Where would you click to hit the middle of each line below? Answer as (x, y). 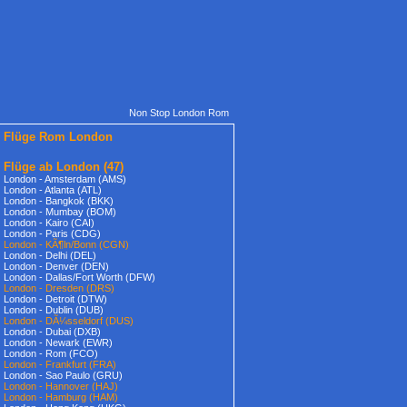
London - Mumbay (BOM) (60, 212)
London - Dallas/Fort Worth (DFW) (79, 277)
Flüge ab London (52, 167)
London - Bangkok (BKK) (59, 201)
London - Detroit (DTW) (55, 299)
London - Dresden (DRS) (59, 288)
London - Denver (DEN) (56, 266)
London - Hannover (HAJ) (61, 386)
